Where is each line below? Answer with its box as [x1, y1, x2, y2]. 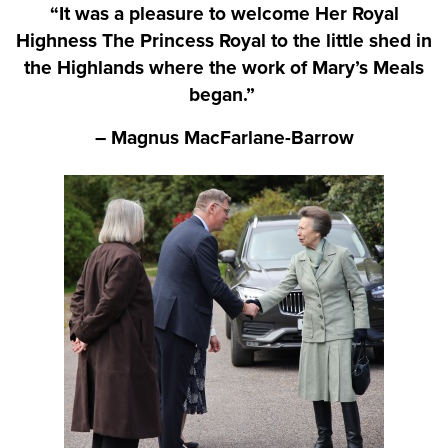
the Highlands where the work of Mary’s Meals [24, 53, 424, 83]
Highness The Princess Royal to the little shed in [16, 26, 432, 56]
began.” [188, 80, 260, 110]
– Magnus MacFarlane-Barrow [94, 123, 354, 153]
